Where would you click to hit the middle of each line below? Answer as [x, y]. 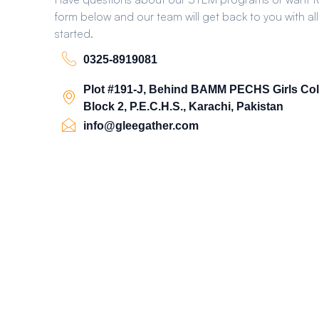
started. [74, 33]
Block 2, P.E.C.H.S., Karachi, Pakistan [184, 106]
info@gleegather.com [141, 125]
